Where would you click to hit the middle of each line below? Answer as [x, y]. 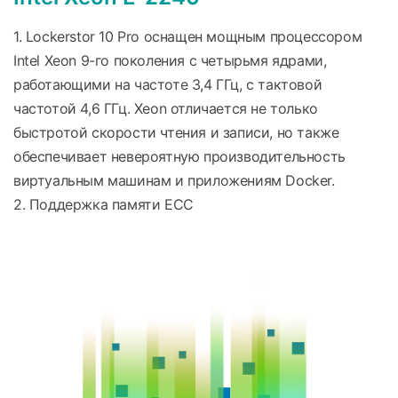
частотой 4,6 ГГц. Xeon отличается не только [166, 109]
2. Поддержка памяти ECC [103, 205]
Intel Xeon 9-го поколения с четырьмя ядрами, [170, 61]
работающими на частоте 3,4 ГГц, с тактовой [168, 85]
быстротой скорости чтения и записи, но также [176, 133]
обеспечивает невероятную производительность [179, 157]
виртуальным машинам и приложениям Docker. [174, 181]
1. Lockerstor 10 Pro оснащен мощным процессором [188, 37]
